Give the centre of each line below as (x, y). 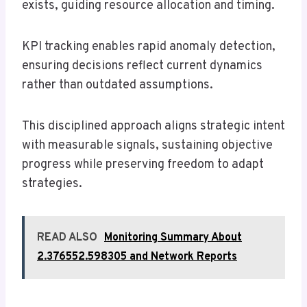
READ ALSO (67, 238)
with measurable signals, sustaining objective (147, 146)
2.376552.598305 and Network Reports (137, 257)
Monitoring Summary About (173, 238)
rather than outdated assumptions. (118, 86)
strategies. (52, 184)
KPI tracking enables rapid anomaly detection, (149, 47)
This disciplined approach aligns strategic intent (153, 127)
